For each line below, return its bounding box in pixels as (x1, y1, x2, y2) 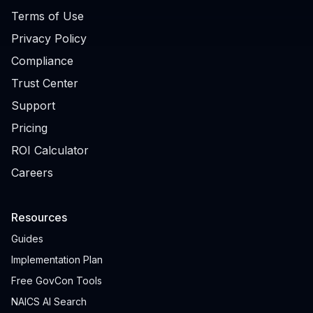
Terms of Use (11, 9, 84, 23)
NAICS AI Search (11, 296, 87, 307)
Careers (11, 166, 53, 180)
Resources (11, 210, 67, 224)
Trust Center (11, 76, 78, 90)
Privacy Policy (11, 31, 87, 45)
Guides (11, 233, 43, 245)
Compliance (11, 54, 73, 68)
